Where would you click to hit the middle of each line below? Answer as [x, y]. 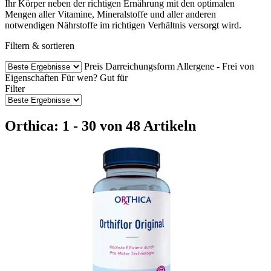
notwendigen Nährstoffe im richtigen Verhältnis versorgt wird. [123, 25]
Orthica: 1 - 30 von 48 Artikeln [100, 126]
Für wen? [79, 77]
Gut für [114, 77]
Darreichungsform [140, 66]
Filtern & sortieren [40, 45]
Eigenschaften [32, 77]
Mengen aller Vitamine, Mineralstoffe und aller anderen [110, 14]
